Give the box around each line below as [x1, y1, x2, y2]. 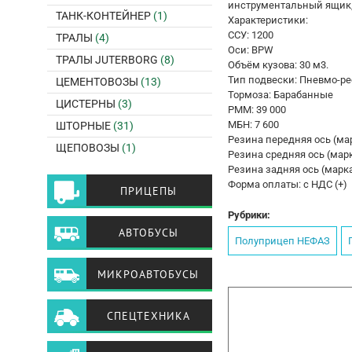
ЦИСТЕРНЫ [55, 97, 115, 110]
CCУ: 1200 [227, 28, 273, 41]
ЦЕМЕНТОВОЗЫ [55, 75, 138, 88]
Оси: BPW [227, 43, 273, 56]
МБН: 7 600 [227, 118, 279, 130]
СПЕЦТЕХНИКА [106, 309, 190, 323]
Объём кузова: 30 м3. [227, 58, 328, 71]
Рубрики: [227, 208, 270, 221]
